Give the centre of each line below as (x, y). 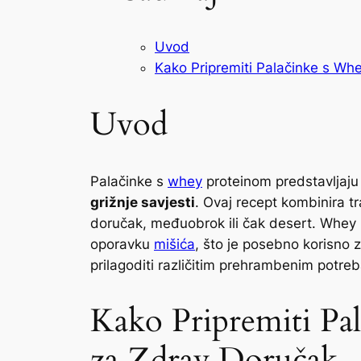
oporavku (122, 244)
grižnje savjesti (143, 202)
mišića (174, 244)
